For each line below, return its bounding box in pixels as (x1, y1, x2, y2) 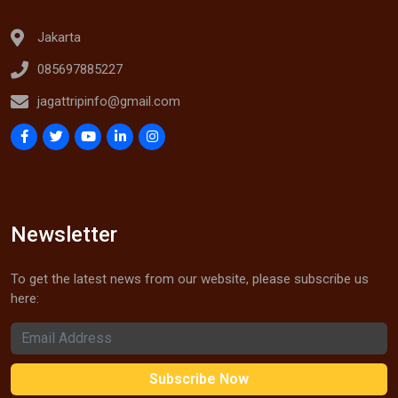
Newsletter (11, 222, 117, 247)
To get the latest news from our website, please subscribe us (11, 271, 369, 287)
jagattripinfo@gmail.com (37, 93, 180, 109)
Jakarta (37, 29, 81, 45)
